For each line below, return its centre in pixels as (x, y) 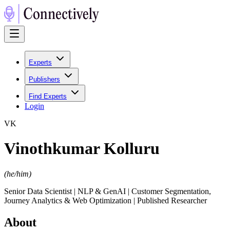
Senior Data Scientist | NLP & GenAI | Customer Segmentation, (108, 191)
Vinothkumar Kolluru (82, 149)
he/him (18, 174)
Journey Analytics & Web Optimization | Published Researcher (106, 200)
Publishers (44, 79)
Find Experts (48, 96)
